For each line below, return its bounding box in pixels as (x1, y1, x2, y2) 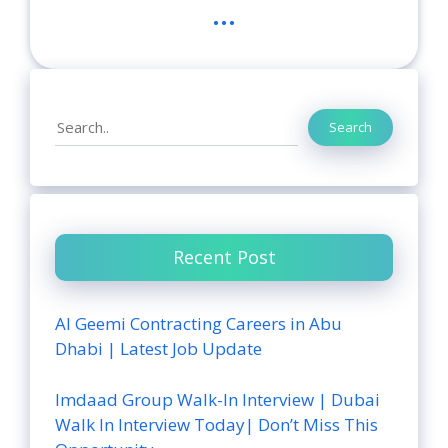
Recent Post (172, 245, 276, 270)
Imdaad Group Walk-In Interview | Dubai (55, 387, 380, 411)
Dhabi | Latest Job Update (55, 337, 262, 361)
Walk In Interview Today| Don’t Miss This (55, 412, 378, 436)
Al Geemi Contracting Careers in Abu (55, 312, 342, 336)
